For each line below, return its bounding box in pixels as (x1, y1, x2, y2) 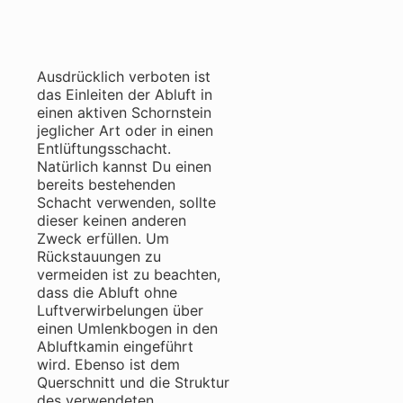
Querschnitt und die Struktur (37, 373, 229, 391)
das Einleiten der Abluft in (37, 85, 212, 103)
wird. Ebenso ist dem (37, 355, 180, 373)
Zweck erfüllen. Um (37, 229, 169, 247)
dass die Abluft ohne (37, 283, 177, 301)
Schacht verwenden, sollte (37, 193, 216, 211)
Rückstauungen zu (37, 247, 161, 265)
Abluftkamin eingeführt (37, 337, 193, 355)
